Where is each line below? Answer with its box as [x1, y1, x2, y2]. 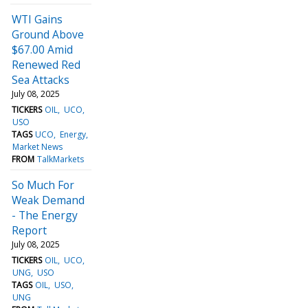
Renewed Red [12, 56, 80, 72]
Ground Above [12, 26, 84, 42]
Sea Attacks [12, 71, 69, 87]
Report [12, 222, 47, 238]
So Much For [12, 177, 74, 192]
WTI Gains [12, 11, 63, 27]
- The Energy [12, 207, 78, 223]
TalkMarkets [37, 153, 85, 165]
